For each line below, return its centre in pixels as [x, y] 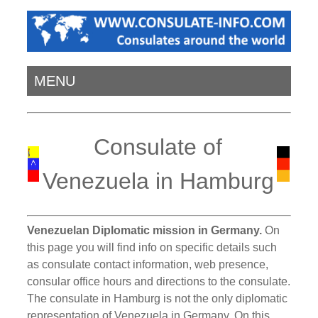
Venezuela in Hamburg [158, 181]
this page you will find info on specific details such [152, 247]
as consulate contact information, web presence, [148, 264]
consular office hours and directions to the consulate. [159, 281]
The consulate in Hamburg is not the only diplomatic [158, 298]
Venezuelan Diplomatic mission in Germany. [145, 230]
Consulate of [158, 147]
